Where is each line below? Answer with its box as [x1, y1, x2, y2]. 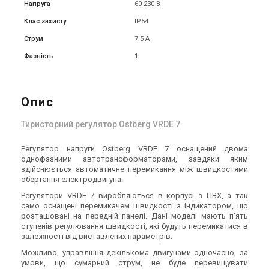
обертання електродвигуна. [21, 175, 123, 184]
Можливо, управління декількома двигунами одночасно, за [21, 248, 248, 257]
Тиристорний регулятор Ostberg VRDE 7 [21, 119, 180, 129]
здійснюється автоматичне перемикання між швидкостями [21, 165, 248, 174]
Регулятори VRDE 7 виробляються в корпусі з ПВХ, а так [21, 191, 248, 200]
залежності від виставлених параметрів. [21, 232, 172, 241]
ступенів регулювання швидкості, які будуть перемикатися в [21, 222, 248, 231]
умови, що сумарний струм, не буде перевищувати [21, 258, 248, 267]
